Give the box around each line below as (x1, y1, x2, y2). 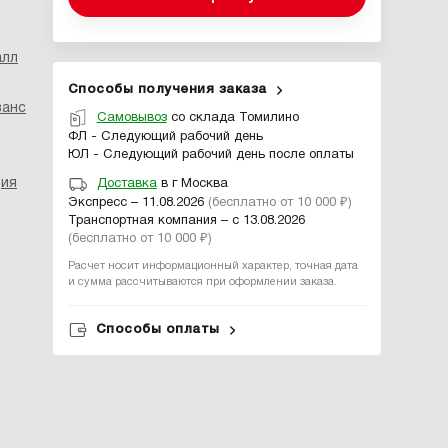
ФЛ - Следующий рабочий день (67, 131, 263, 143)
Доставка (96, 178, 157, 191)
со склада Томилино (166, 112, 299, 125)
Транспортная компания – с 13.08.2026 (67, 215, 305, 227)
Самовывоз (96, 112, 167, 125)
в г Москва (156, 178, 228, 191)
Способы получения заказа (67, 84, 267, 95)
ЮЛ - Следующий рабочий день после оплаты (67, 149, 354, 161)
